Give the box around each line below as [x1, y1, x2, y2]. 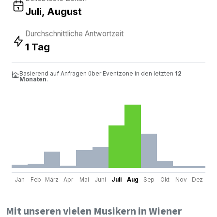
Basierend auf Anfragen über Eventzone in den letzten [19, 69, 175, 77]
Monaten [19, 75, 46, 83]
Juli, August [25, 5, 82, 17]
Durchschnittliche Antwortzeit [25, 29, 124, 38]
